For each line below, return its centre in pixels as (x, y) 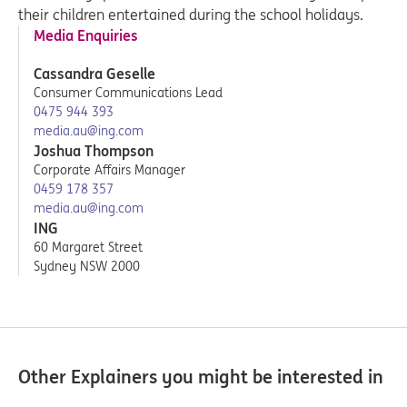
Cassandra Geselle (94, 74)
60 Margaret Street (88, 247)
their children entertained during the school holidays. (191, 15)
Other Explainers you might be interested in (201, 377)
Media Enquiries (86, 35)
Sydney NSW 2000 (87, 266)
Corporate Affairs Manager (109, 170)
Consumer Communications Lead (128, 93)
